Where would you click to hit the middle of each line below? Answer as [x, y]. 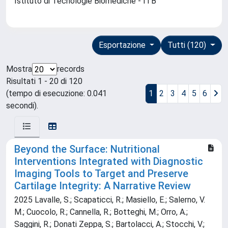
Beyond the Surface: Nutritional [87, 149]
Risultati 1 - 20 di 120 [44, 81]
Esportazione [123, 45]
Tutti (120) [188, 45]
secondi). [22, 106]
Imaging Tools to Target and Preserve [101, 174]
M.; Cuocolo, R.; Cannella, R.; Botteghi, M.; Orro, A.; [101, 212]
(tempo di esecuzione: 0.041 [56, 94]
